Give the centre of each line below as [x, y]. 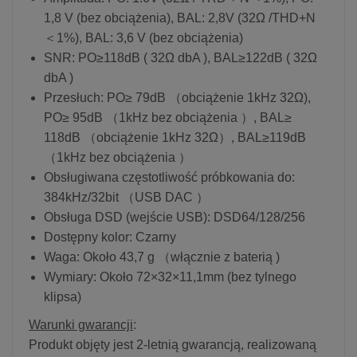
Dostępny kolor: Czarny [110, 237]
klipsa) [63, 296]
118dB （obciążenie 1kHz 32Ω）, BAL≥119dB [175, 137]
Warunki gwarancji [81, 324]
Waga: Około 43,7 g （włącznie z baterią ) [162, 257]
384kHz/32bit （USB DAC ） [126, 197]
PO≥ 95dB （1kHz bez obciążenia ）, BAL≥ [168, 117]
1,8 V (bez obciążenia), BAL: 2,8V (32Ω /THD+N [180, 18]
